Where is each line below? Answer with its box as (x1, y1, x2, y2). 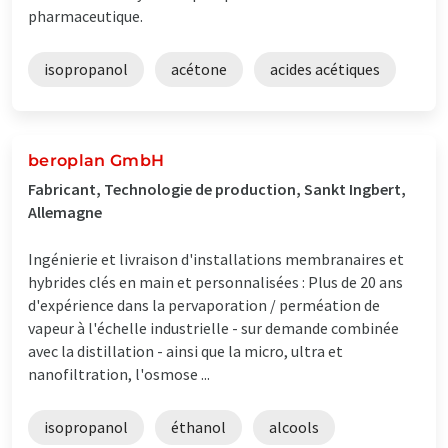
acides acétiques (270, 58, 380, 79)
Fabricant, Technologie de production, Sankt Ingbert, (28, 178, 406, 199)
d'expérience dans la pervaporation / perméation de (28, 294, 380, 315)
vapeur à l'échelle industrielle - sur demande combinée (28, 317, 399, 338)
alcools (269, 416, 319, 437)
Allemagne (28, 201, 102, 222)
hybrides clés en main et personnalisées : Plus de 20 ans (28, 271, 403, 292)
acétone (171, 58, 227, 79)
